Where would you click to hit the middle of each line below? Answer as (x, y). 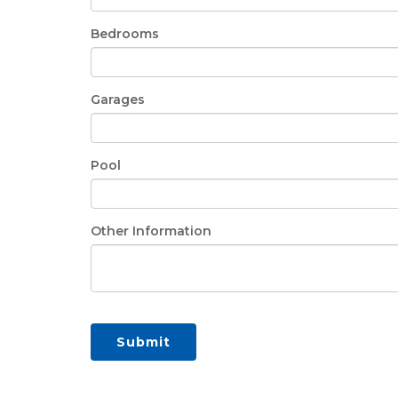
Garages (118, 99)
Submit (143, 342)
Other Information (151, 231)
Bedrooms (125, 34)
